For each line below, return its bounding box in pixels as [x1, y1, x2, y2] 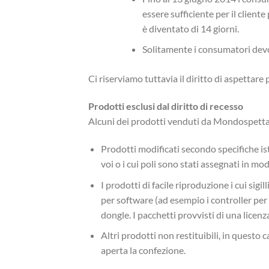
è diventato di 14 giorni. [142, 22, 239, 34]
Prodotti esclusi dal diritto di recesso [88, 100, 243, 112]
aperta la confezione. [100, 244, 186, 256]
